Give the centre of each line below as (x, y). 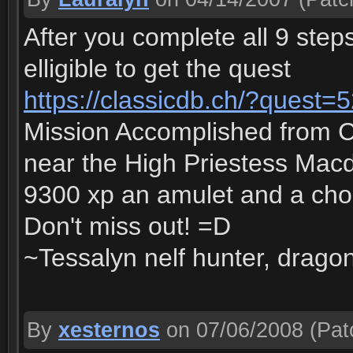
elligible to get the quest (157, 69)
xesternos (109, 330)
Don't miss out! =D (127, 226)
